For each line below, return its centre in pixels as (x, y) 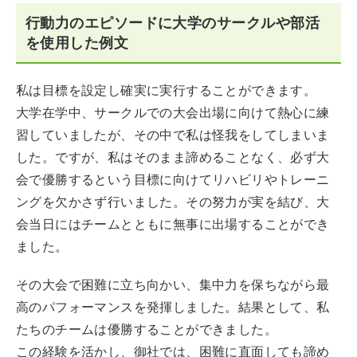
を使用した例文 (77, 43)
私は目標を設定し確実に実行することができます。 (167, 90)
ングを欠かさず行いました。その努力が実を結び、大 (173, 202)
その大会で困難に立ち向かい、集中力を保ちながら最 (173, 285)
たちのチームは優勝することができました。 (147, 330)
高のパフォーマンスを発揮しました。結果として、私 (173, 307)
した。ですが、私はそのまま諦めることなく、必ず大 (173, 157)
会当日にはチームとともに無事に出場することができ (173, 224)
